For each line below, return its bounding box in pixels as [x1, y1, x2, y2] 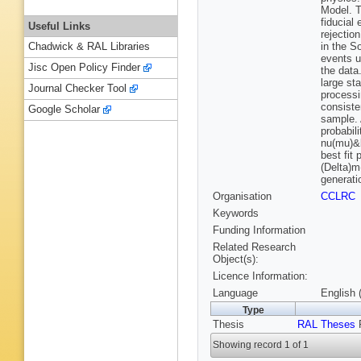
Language [213, 287, 258, 300]
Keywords [213, 207, 259, 220]
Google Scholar [28, 103, 100, 116]
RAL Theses [297, 318, 355, 331]
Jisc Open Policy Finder [28, 61, 140, 74]
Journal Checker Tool [28, 82, 127, 95]
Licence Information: [213, 270, 308, 283]
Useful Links [28, 19, 90, 32]
